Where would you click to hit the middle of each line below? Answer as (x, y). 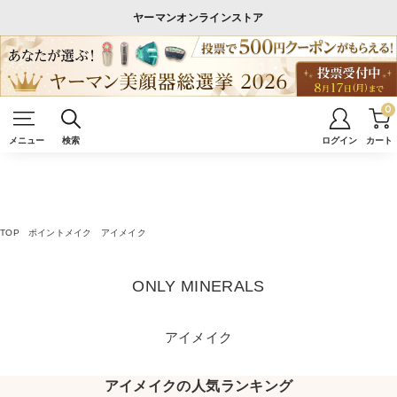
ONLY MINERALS (198, 286)
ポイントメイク (60, 232)
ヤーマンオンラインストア (198, 18)
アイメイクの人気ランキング (198, 385)
